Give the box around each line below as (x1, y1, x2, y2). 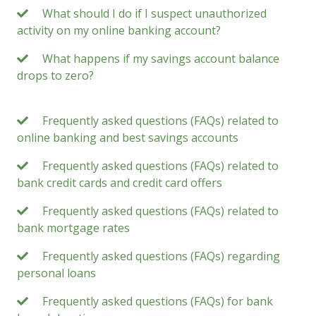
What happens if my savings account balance (42, 51, 279, 66)
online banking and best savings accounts (17, 130, 238, 145)
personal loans (17, 265, 96, 281)
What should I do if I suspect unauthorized (42, 6, 267, 21)
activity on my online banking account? (17, 23, 221, 38)
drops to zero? (17, 68, 94, 83)
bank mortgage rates (17, 220, 130, 236)
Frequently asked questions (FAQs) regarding (42, 248, 280, 264)
